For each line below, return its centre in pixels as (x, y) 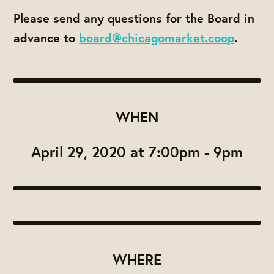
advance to (46, 38)
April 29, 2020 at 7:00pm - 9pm (137, 152)
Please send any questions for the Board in (134, 18)
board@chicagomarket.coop (157, 38)
